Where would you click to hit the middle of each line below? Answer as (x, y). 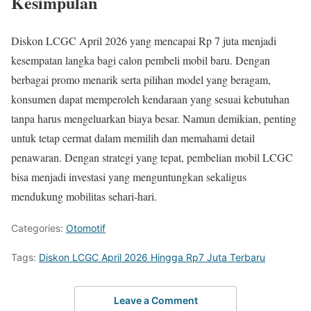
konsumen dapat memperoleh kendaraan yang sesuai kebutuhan (150, 99)
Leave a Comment (155, 301)
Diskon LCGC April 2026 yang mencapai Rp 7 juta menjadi (144, 40)
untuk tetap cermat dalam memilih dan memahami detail (133, 137)
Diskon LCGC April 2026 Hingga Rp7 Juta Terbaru (152, 257)
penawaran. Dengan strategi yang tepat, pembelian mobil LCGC (152, 157)
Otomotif (86, 228)
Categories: (39, 228)
